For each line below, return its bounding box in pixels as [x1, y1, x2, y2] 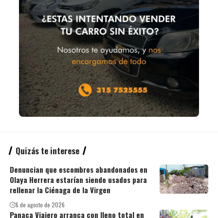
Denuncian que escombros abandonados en [10, 164, 147, 175]
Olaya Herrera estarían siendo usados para [10, 174, 147, 185]
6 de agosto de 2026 [16, 200, 65, 209]
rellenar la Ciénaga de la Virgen [10, 184, 110, 196]
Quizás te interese [16, 145, 79, 157]
